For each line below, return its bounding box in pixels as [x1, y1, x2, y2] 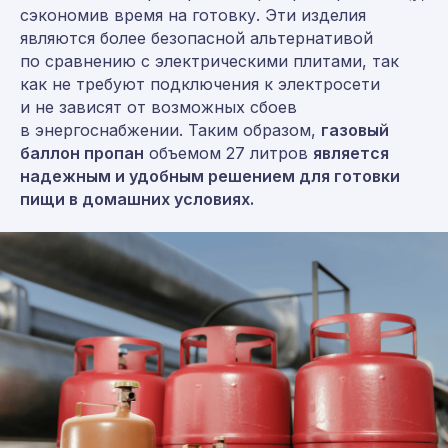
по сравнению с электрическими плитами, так [20, 50, 399, 71]
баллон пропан [20, 142, 144, 163]
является [313, 142, 389, 163]
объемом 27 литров [144, 142, 313, 163]
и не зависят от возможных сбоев [20, 96, 297, 117]
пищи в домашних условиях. [20, 188, 254, 209]
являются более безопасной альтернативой [20, 27, 373, 48]
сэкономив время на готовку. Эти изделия [20, 4, 366, 25]
